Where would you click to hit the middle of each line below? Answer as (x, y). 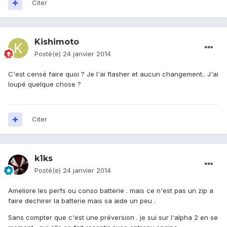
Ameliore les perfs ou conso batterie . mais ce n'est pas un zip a (111, 191)
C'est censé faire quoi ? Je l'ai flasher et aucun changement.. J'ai (113, 74)
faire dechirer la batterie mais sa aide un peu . (82, 201)
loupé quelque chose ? (45, 84)
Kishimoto (57, 42)
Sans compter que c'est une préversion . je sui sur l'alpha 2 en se (113, 218)
